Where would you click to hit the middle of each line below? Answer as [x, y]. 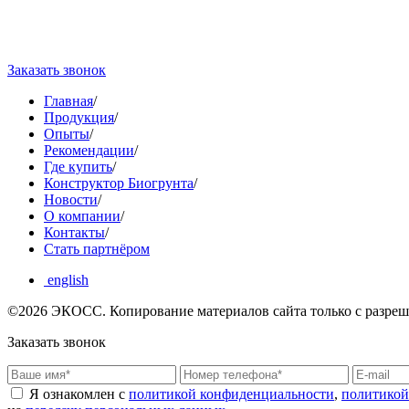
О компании [82, 216]
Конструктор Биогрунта [119, 184]
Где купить [78, 167]
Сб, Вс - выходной [54, 18]
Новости [71, 200]
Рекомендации [89, 151]
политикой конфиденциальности [231, 394]
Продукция [79, 118]
